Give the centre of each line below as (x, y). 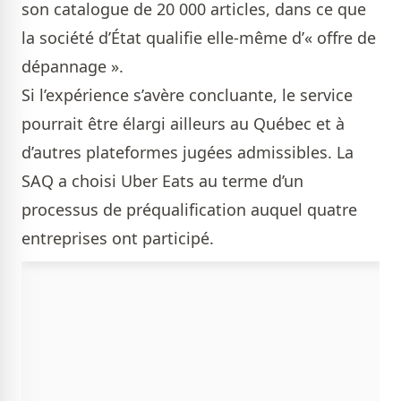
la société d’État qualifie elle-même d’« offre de (199, 38)
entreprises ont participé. (118, 239)
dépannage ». (73, 67)
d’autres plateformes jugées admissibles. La (188, 153)
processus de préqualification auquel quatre (189, 210)
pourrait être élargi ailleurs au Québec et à (183, 124)
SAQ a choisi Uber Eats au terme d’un (162, 181)
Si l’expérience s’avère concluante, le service (187, 95)
